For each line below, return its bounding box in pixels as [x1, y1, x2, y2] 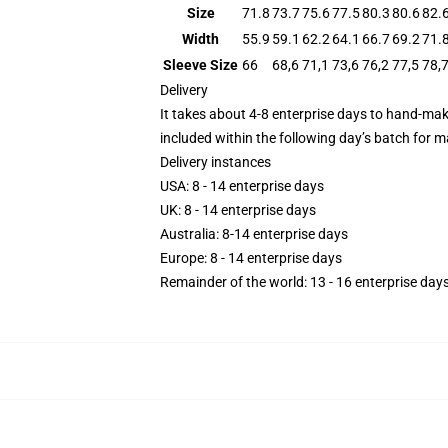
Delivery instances [160, 154, 271, 170]
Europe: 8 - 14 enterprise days [160, 250, 342, 266]
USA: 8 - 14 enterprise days [160, 178, 324, 194]
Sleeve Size [163, 57, 238, 73]
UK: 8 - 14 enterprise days [160, 202, 316, 218]
